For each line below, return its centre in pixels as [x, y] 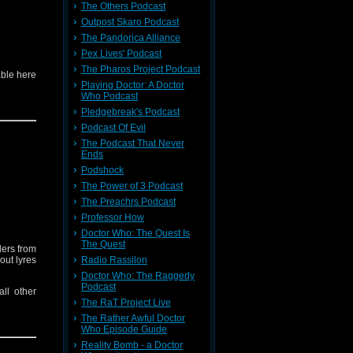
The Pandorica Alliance [131, 38]
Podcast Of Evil [113, 128]
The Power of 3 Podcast [132, 186]
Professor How [113, 217]
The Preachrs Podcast [128, 202]
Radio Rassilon [114, 260]
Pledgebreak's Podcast [130, 112]
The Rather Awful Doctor [133, 318]
